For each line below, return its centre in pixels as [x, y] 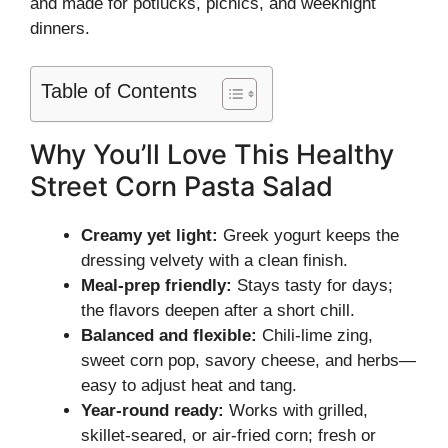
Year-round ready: [152, 410]
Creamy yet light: [149, 235]
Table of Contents [119, 91]
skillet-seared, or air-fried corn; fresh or [228, 435]
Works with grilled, [296, 410]
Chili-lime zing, [315, 335]
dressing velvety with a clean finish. [214, 260]
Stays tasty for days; [312, 285]
